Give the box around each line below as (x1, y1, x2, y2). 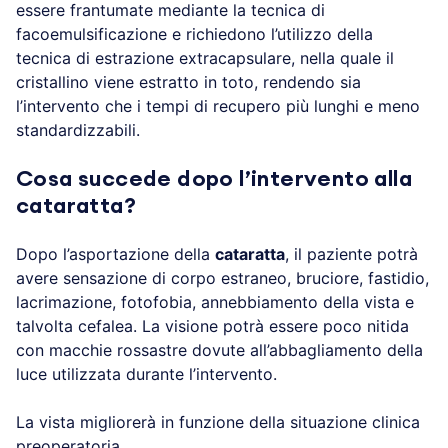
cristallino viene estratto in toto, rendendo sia (16, 71, 361, 92)
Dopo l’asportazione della (16, 243, 215, 264)
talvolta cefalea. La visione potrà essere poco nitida (16, 315, 409, 336)
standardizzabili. (16, 119, 140, 140)
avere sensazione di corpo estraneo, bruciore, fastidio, (16, 267, 429, 288)
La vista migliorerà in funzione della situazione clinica (16, 411, 420, 432)
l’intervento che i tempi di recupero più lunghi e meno (16, 95, 420, 116)
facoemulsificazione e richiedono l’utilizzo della (16, 23, 373, 44)
